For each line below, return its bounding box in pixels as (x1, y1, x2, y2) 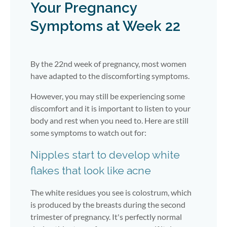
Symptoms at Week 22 (30, 17, 180, 34)
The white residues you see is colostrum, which (30, 187, 192, 197)
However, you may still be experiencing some (30, 91, 185, 101)
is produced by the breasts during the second (30, 199, 185, 209)
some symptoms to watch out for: (30, 127, 146, 137)
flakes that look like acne (30, 164, 151, 177)
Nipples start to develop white (30, 148, 180, 161)
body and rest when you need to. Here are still (30, 115, 188, 125)
